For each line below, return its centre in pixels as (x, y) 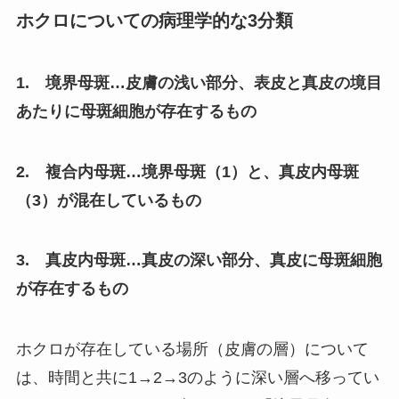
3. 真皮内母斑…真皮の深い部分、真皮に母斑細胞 (199, 261)
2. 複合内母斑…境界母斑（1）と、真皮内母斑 (187, 171)
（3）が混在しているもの (108, 200)
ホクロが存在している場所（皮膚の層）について (192, 350)
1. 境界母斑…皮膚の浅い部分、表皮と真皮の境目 (199, 82)
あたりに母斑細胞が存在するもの (136, 111)
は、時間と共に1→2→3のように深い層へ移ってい (197, 378)
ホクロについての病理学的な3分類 (154, 21)
